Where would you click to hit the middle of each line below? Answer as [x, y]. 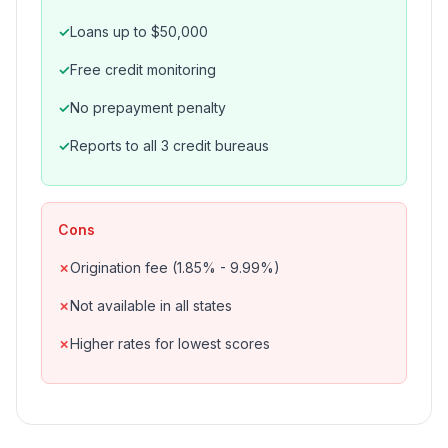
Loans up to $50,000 [139, 31]
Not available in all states [151, 305]
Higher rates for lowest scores [170, 343]
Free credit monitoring [143, 69]
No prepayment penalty [148, 107]
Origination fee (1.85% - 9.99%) [175, 267]
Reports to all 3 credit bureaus [169, 145]
